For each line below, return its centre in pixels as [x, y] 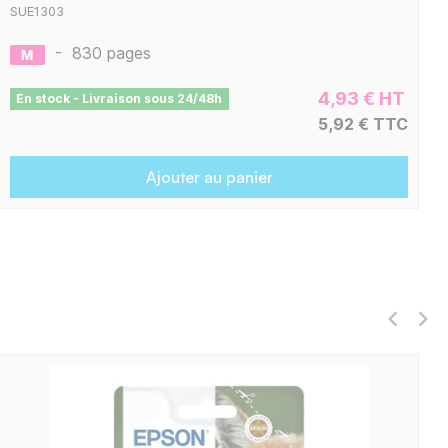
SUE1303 [36, 12]
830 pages [111, 53]
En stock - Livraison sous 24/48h [119, 99]
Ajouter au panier [209, 177]
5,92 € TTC [363, 124]
